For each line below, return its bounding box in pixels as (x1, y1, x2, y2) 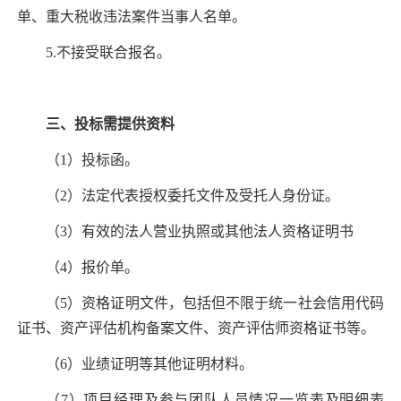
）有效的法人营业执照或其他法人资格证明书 (67, 224, 354, 240)
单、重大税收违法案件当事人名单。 (17, 9, 246, 25)
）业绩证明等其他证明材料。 (67, 356, 253, 372)
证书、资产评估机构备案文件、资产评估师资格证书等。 (17, 320, 375, 337)
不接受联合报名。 (56, 45, 171, 61)
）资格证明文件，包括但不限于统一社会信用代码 (67, 295, 385, 311)
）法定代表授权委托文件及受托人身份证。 (67, 188, 339, 204)
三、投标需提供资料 (46, 116, 175, 132)
